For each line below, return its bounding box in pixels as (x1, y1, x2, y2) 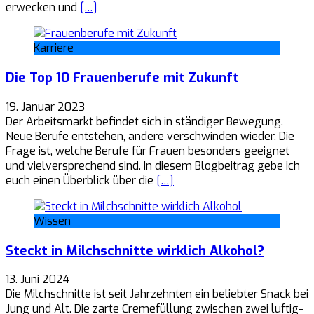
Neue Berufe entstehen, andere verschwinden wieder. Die (6, 128, 294, 144)
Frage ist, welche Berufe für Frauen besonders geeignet (6, 143, 289, 158)
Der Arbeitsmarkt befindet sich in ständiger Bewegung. (6, 114, 283, 129)
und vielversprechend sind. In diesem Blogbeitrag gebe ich (6, 158, 300, 173)
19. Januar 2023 (6, 99, 85, 114)
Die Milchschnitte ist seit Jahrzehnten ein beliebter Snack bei (6, 287, 308, 302)
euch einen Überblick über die (6, 172, 156, 188)
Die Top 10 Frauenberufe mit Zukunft (6, 69, 239, 87)
